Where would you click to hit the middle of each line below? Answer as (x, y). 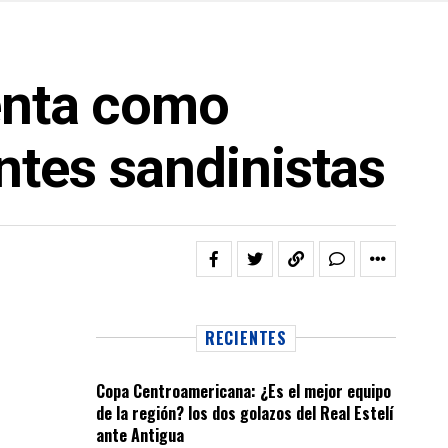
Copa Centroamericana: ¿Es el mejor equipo (243, 391)
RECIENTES (246, 338)
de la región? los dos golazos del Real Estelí (245, 413)
